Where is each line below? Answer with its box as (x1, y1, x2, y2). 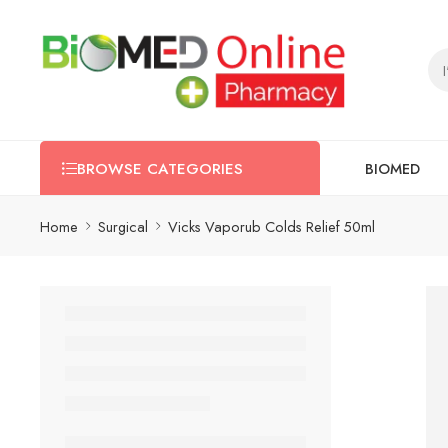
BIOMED (365, 157, 420, 179)
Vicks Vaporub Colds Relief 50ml (168, 215, 375, 237)
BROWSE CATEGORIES (77, 158, 243, 180)
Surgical (98, 215, 148, 237)
